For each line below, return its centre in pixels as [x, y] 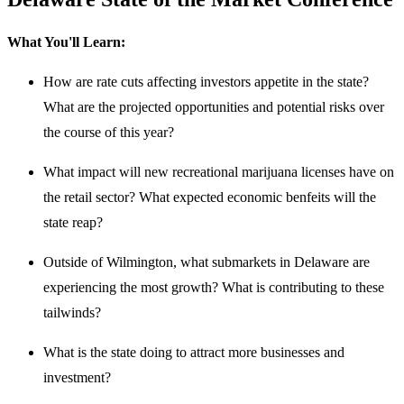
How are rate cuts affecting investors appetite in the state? [206, 82]
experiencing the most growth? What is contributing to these [214, 288]
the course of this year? [109, 133]
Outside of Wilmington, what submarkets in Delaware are [207, 262]
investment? [77, 378]
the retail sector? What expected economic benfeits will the [210, 197]
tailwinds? [72, 313]
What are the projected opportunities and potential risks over [214, 107]
